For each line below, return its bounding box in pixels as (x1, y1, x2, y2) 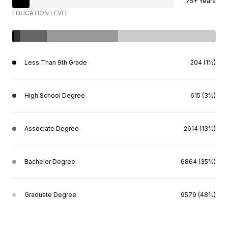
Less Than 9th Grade (24, 59, 87, 67)
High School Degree (24, 92, 85, 100)
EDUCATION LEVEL (12, 9, 69, 17)
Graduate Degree (24, 191, 76, 199)
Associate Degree (24, 125, 79, 133)
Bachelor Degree (24, 158, 75, 166)
